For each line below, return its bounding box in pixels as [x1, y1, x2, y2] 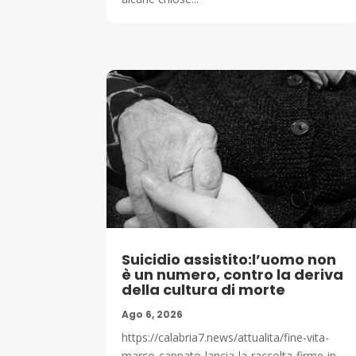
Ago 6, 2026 [122, 308, 184, 322]
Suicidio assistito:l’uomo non [122, 250, 337, 270]
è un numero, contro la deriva [122, 265, 344, 285]
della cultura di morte [122, 280, 286, 300]
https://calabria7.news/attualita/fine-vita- [122, 330, 330, 346]
